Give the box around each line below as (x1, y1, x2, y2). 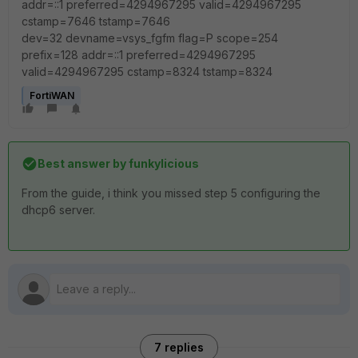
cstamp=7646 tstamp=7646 (22, 14, 170, 28)
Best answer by (38, 157, 126, 170)
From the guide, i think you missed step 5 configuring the (22, 186, 320, 200)
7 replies (154, 340, 204, 354)
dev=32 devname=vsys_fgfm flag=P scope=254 (22, 31, 278, 45)
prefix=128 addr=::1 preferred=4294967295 (22, 48, 256, 62)
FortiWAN (30, 89, 74, 101)
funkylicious (126, 157, 199, 170)
